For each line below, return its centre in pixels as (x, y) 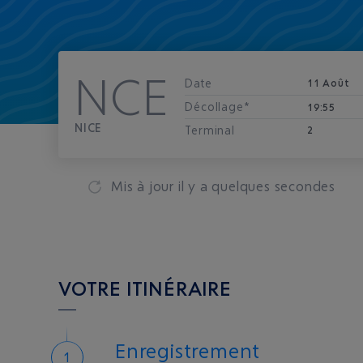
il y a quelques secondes (257, 186)
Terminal (210, 130)
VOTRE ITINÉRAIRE (145, 288)
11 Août (328, 83)
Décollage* (218, 107)
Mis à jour (145, 186)
